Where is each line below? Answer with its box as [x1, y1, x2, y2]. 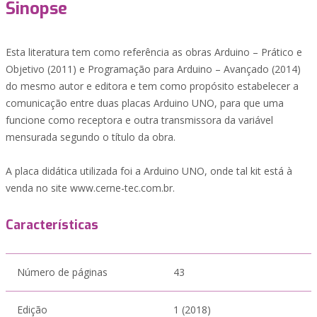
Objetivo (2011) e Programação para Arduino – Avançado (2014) [6, 62, 301, 76]
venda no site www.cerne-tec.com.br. [6, 181, 175, 195]
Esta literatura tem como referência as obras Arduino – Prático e [6, 45, 302, 59]
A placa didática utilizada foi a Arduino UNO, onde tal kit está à [6, 164, 292, 178]
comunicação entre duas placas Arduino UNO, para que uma [6, 96, 284, 110]
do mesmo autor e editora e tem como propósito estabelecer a [6, 79, 299, 93]
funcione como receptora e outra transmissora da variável [6, 113, 273, 127]
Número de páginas [17, 265, 108, 279]
